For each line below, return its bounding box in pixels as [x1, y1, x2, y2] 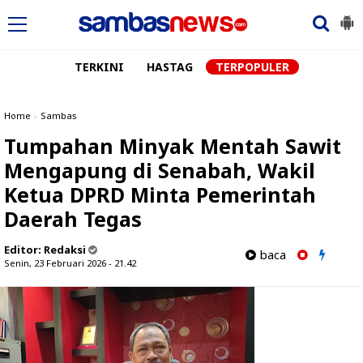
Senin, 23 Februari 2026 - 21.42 [4, 257, 136, 269]
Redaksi [44, 242, 86, 257]
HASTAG [146, 59, 193, 75]
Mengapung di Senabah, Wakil [4, 156, 315, 184]
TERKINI [74, 59, 124, 75]
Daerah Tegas [4, 205, 142, 233]
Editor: [4, 242, 44, 257]
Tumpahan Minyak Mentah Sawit [4, 132, 341, 160]
